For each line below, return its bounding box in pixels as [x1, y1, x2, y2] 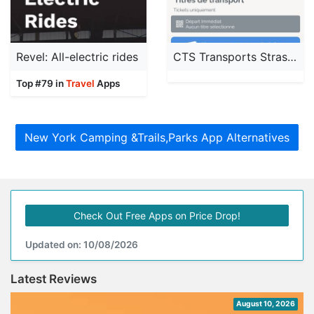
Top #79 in [16, 78, 66, 90]
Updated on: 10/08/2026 [25, 239, 138, 251]
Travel [66, 78, 95, 90]
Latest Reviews [11, 272, 97, 287]
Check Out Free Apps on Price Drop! [74, 210, 240, 222]
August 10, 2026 [236, 299, 295, 309]
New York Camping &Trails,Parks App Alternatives [25, 130, 289, 145]
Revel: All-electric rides [16, 50, 138, 64]
